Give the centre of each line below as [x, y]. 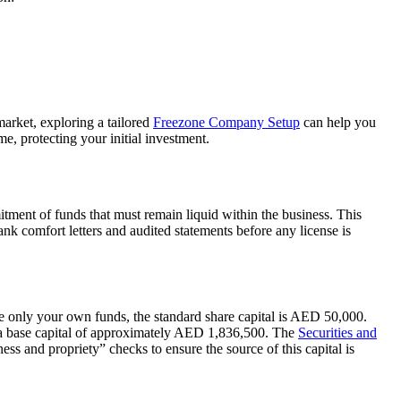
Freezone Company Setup [226, 123]
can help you [338, 123]
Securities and [337, 332]
